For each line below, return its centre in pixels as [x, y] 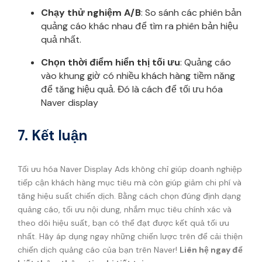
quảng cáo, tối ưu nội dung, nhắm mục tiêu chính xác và [125, 209]
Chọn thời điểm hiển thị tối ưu [111, 62]
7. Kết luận [52, 136]
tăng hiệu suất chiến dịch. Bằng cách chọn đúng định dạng [129, 196]
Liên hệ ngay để [211, 249]
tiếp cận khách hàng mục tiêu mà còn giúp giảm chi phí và [130, 182]
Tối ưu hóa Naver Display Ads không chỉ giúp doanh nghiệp [130, 169]
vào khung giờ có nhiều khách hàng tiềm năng [138, 75]
